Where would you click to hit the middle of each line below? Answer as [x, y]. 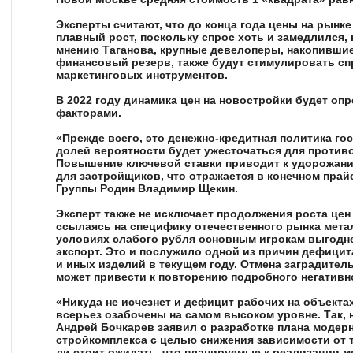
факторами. [89, 113]
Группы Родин [97, 188]
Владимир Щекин [186, 188]
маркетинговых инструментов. [142, 75]
